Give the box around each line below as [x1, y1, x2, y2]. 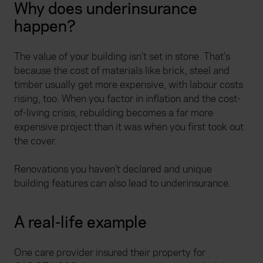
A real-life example [14, 213, 147, 234]
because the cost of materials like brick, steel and [14, 64, 230, 78]
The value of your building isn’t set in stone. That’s [14, 50, 230, 64]
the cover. [14, 134, 57, 149]
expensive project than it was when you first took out [14, 120, 244, 134]
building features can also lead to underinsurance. [14, 177, 231, 191]
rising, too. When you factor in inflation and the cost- [14, 92, 241, 106]
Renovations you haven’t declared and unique [14, 163, 212, 177]
